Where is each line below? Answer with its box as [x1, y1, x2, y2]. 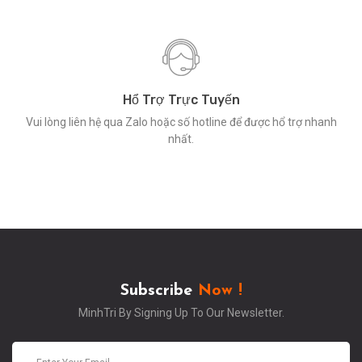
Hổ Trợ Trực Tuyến [122, 92, 240, 107]
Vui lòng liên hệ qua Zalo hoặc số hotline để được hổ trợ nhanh [25, 116, 337, 128]
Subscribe [120, 283, 198, 299]
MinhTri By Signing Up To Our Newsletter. [78, 306, 284, 319]
